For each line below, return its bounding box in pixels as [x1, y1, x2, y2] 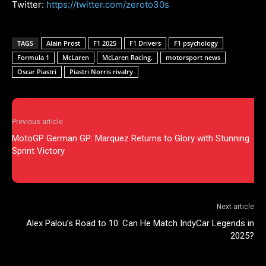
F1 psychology [174, 38, 218, 47]
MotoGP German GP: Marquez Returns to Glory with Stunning [12, 132, 249, 144]
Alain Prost [46, 38, 80, 47]
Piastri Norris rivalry [69, 66, 133, 76]
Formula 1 [17, 52, 49, 62]
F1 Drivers [129, 38, 161, 47]
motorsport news [166, 52, 220, 62]
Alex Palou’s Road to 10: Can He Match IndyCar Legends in [26, 217, 254, 229]
